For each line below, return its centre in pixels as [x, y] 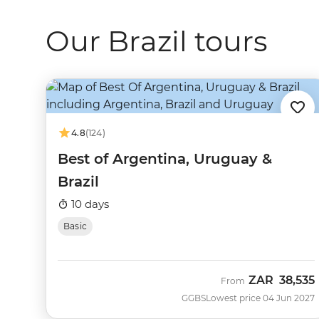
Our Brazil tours [157, 41]
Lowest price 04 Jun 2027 [260, 298]
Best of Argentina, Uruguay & [165, 159]
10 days [89, 204]
